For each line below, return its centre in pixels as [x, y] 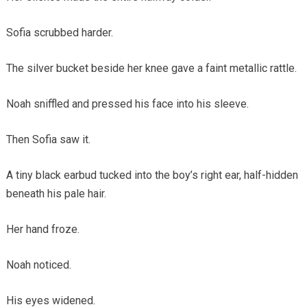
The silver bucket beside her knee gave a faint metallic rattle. [151, 69]
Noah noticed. [38, 265]
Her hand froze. [42, 230]
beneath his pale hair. [56, 194]
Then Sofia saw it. [48, 140]
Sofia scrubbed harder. [59, 33]
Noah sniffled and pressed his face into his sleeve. [127, 104]
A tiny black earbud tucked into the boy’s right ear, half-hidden [152, 175]
